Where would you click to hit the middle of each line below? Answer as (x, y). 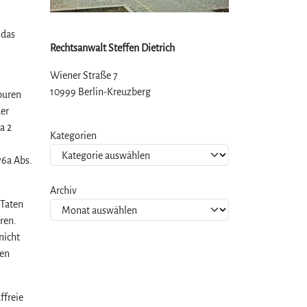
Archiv (63, 190)
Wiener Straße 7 (84, 75)
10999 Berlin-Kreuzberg (100, 91)
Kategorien (73, 135)
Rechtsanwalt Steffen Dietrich (112, 48)
